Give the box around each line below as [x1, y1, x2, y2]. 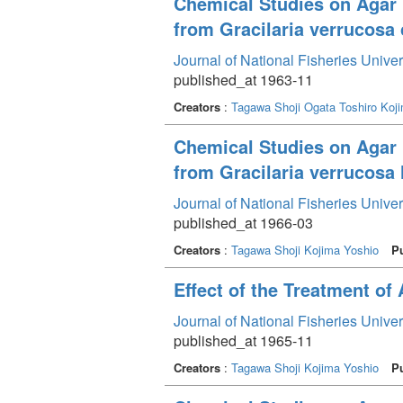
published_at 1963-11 [174, 68, 313, 90]
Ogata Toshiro [304, 97, 377, 115]
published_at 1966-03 [174, 211, 313, 233]
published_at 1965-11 [174, 329, 313, 351]
